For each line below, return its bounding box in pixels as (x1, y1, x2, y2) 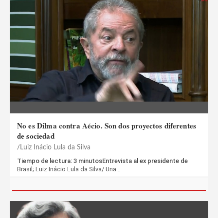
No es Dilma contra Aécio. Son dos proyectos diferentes (17, 120, 197, 131)
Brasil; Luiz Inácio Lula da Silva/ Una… (17, 165, 121, 173)
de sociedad (17, 130, 54, 141)
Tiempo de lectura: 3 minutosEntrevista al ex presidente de (17, 157, 188, 164)
